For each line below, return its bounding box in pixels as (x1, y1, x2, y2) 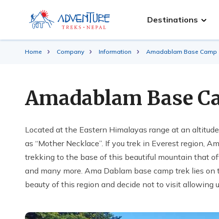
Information (99, 48, 131, 55)
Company (57, 48, 84, 55)
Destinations (147, 14, 198, 24)
